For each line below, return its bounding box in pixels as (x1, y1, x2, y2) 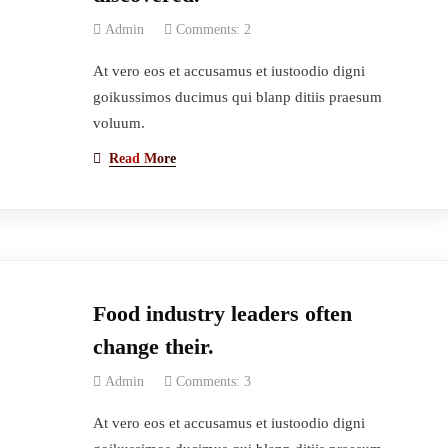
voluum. (92, 115, 145, 131)
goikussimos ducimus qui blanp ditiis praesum (92, 89, 382, 105)
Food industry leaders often (92, 301, 352, 326)
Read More (108, 151, 176, 166)
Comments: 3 (175, 374, 251, 389)
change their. (92, 334, 214, 359)
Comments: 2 (175, 22, 251, 37)
